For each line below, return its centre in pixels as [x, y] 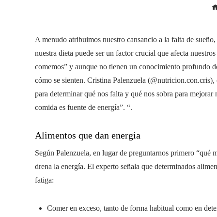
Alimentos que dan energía [88, 135]
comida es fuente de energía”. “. [84, 107]
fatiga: [44, 180]
